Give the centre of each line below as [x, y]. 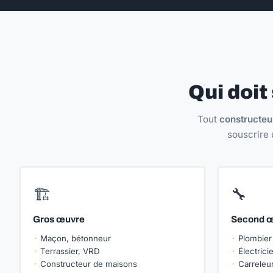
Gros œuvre [59, 219]
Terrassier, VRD [70, 251]
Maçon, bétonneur [76, 238]
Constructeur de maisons [89, 264]
